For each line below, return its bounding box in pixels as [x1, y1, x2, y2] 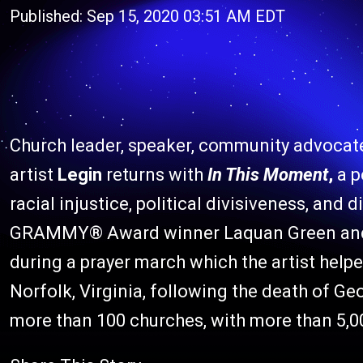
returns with [102, 164, 207, 185]
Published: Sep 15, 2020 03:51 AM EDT [10, 6, 285, 26]
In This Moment [207, 164, 328, 185]
